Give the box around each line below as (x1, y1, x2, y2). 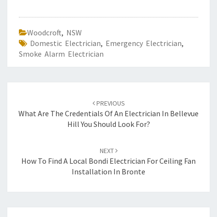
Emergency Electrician (106, 38, 182, 48)
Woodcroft (27, 28, 62, 37)
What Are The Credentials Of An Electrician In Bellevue (18, 108, 199, 118)
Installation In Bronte (72, 167, 145, 176)
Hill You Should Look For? (67, 119, 150, 129)
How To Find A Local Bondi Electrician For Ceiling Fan (21, 156, 196, 166)
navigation (7, 107, 75, 124)
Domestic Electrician (30, 38, 101, 48)
